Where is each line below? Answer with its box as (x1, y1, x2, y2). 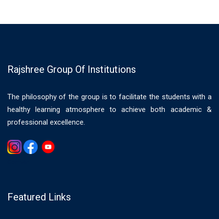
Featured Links (7, 191, 71, 203)
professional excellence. (7, 117, 85, 127)
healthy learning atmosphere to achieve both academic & (7, 105, 212, 114)
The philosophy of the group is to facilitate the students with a (7, 92, 212, 101)
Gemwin (7, 158, 29, 166)
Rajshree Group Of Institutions (7, 63, 136, 75)
